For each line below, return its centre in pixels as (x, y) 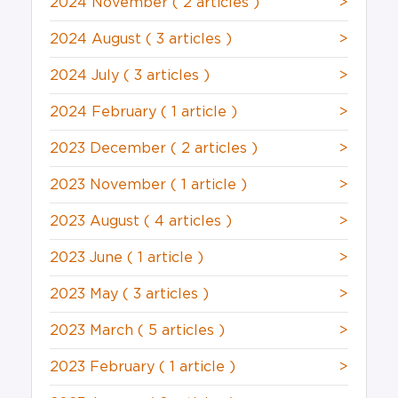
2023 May (86, 295)
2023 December (110, 149)
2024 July (87, 76)
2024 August (98, 40)
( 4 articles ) (188, 222)
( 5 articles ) (181, 331)
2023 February (104, 367)
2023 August (97, 222)
